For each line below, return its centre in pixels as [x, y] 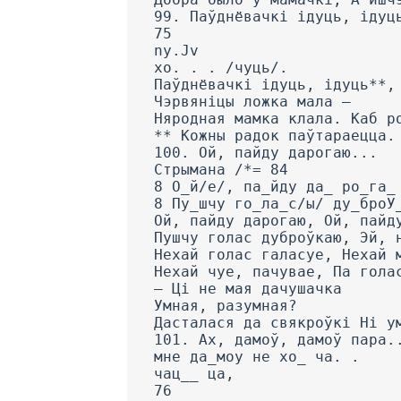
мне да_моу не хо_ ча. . [257, 357]
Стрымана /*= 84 [221, 170]
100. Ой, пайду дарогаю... [266, 153]
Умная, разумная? [226, 306]
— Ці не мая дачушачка [248, 289]
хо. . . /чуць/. [221, 68]
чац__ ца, [194, 374]
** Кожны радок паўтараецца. [275, 136]
